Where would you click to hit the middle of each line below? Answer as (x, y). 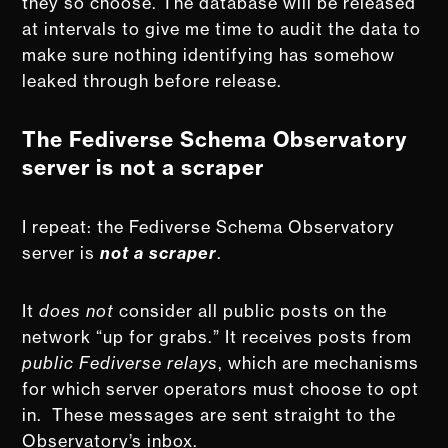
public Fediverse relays (120, 362)
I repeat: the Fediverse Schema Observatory (209, 226)
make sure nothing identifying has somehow (209, 54)
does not (77, 310)
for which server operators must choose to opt (221, 388)
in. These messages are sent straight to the (209, 414)
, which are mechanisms (319, 362)
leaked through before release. (152, 80)
